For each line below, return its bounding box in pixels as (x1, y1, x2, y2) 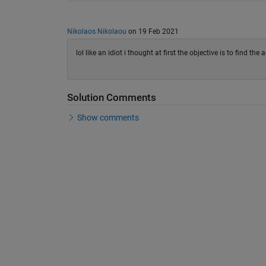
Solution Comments (66, 92, 156, 104)
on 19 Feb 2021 (126, 27, 179, 36)
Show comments (77, 112, 139, 122)
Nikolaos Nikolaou (66, 27, 126, 36)
